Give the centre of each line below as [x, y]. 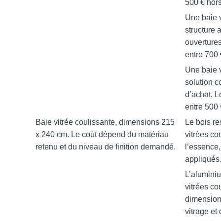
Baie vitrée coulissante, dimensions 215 [105, 122]
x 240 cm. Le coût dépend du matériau [102, 134]
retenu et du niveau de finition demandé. [106, 147]
